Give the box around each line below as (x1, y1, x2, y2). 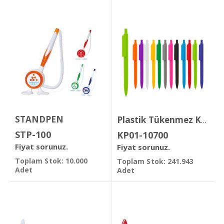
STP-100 (15, 128, 51, 140)
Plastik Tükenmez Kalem (201, 116, 207, 125)
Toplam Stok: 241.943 (117, 156, 194, 166)
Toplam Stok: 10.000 (15, 155, 88, 165)
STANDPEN (15, 113, 64, 125)
